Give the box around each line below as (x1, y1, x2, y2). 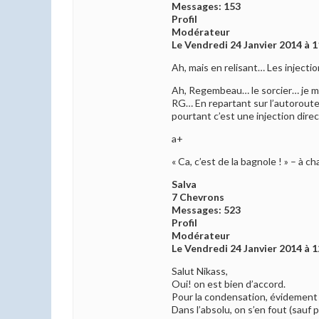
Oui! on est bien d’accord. (172, 278, 286, 291)
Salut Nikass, (172, 265, 228, 278)
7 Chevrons (172, 191, 224, 204)
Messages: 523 (172, 204, 241, 216)
